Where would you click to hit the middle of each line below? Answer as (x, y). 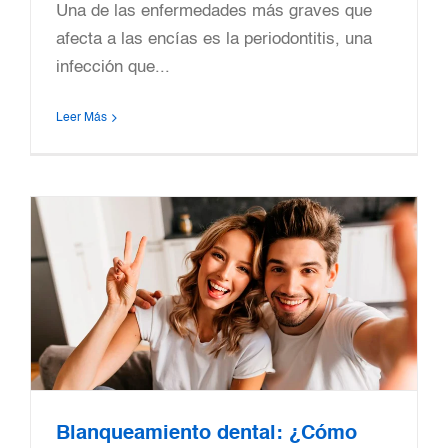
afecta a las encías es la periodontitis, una (214, 39)
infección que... (113, 67)
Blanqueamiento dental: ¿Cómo (206, 433)
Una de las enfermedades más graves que (214, 11)
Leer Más (81, 118)
